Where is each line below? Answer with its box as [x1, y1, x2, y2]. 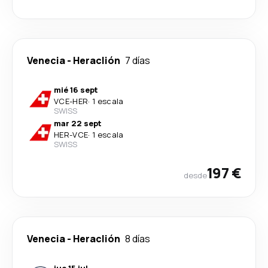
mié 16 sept [54, 84, 98, 95]
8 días [125, 232, 150, 245]
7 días [125, 54, 150, 67]
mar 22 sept [54, 118, 102, 129]
